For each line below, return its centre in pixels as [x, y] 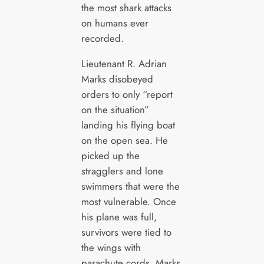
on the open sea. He [124, 140]
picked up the [110, 155]
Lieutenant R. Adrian [124, 63]
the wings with [111, 247]
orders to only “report [127, 94]
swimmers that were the [130, 186]
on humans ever [115, 23]
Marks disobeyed [117, 79]
